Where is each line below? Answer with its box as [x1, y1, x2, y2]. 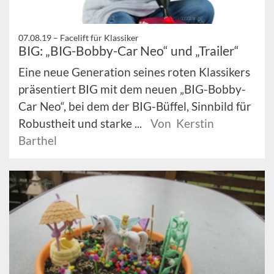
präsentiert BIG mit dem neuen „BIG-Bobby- [18, 82, 246, 97]
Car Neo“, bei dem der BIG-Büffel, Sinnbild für [18, 99, 251, 114]
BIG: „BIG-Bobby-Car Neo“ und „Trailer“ [18, 43, 239, 59]
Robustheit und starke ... [18, 116, 144, 131]
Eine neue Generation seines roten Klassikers [18, 65, 250, 80]
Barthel [18, 133, 57, 148]
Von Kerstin [150, 116, 214, 131]
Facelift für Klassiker [60, 32, 139, 43]
